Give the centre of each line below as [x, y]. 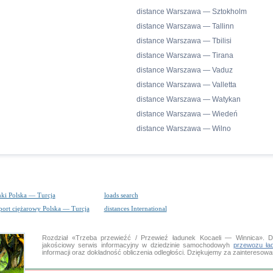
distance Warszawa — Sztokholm [192, 12]
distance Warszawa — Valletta [186, 85]
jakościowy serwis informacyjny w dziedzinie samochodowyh [138, 245]
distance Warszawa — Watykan [189, 99]
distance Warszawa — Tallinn [185, 26]
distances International [135, 208]
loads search [121, 195]
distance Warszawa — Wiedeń [187, 114]
